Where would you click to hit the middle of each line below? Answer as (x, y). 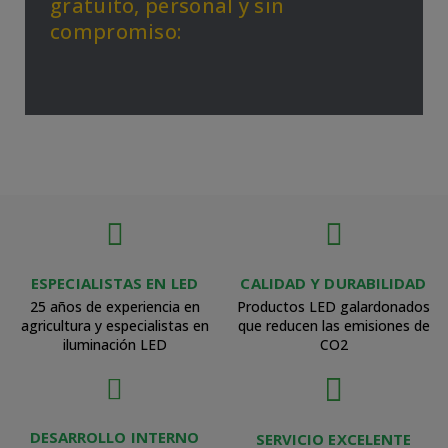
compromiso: (116, 31)
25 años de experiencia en (114, 306)
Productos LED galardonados (333, 306)
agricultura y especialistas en (114, 325)
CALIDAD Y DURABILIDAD (333, 283)
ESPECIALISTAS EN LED (114, 283)
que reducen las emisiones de (333, 325)
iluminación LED (114, 344)
